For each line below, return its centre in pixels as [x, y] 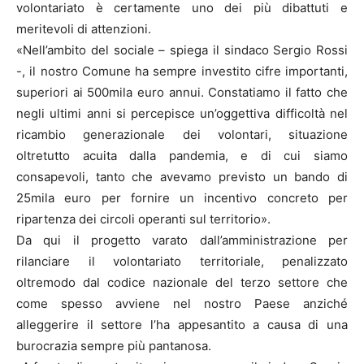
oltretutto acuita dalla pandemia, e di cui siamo [182, 156]
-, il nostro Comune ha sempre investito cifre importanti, [182, 71]
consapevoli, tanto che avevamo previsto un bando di [182, 177]
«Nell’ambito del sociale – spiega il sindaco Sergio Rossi [182, 50]
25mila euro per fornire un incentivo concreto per [182, 198]
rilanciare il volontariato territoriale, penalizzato [182, 262]
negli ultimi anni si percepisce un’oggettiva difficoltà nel [182, 114]
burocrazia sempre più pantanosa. [114, 346]
